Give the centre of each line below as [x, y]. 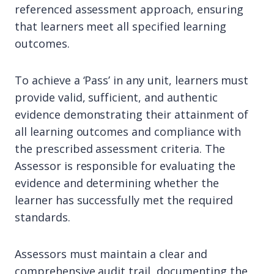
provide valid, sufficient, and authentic [116, 98]
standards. [43, 217]
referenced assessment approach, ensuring [129, 9]
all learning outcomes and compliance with [128, 132]
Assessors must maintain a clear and [111, 254]
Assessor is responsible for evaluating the [125, 166]
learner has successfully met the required [124, 200]
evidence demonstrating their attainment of [131, 115]
